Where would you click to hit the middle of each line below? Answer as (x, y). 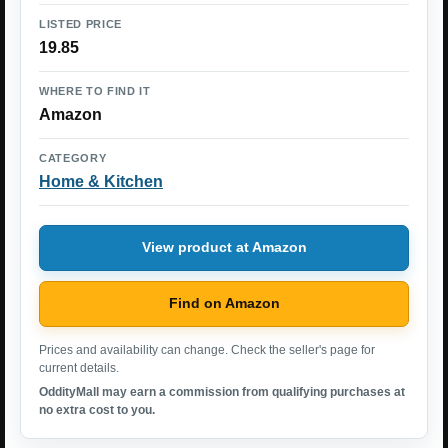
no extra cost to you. (97, 409)
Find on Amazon (224, 303)
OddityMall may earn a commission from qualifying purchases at (222, 391)
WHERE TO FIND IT (95, 90)
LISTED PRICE (80, 23)
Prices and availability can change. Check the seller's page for (207, 349)
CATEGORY (73, 157)
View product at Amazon (224, 247)
